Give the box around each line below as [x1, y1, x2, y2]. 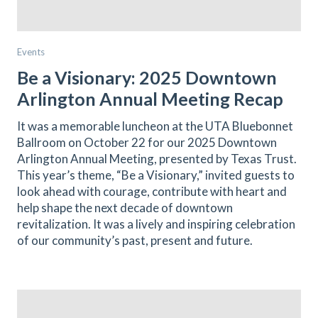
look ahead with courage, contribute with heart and [17, 184, 287, 199]
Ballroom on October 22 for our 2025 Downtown [17, 135, 277, 150]
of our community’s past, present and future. [17, 233, 253, 248]
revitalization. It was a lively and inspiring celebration [17, 216, 295, 231]
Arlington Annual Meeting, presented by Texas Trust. [17, 151, 297, 166]
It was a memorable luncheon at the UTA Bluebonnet [17, 119, 293, 133]
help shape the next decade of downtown [17, 200, 233, 215]
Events [17, 46, 45, 57]
